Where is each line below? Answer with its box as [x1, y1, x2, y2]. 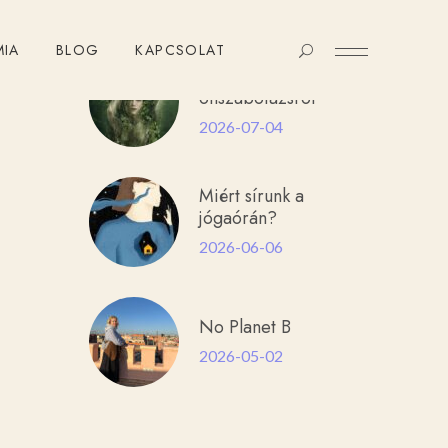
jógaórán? [198, 204, 277, 231]
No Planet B [198, 313, 291, 340]
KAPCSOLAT [135, 40, 225, 60]
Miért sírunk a [198, 182, 304, 209]
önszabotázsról [198, 84, 315, 111]
